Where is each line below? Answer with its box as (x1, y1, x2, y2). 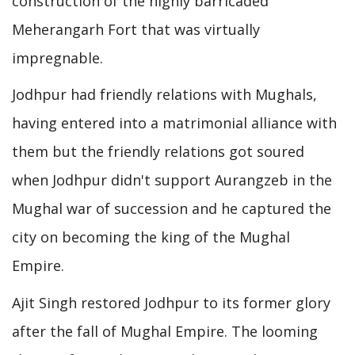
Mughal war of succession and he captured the (12, 199, 331, 219)
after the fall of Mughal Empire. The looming (12, 321, 318, 341)
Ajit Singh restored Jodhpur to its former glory (12, 292, 330, 312)
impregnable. (12, 48, 103, 67)
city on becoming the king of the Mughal (12, 227, 290, 247)
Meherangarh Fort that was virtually (12, 19, 260, 39)
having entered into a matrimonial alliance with (12, 113, 337, 133)
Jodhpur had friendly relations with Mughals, (12, 85, 317, 105)
